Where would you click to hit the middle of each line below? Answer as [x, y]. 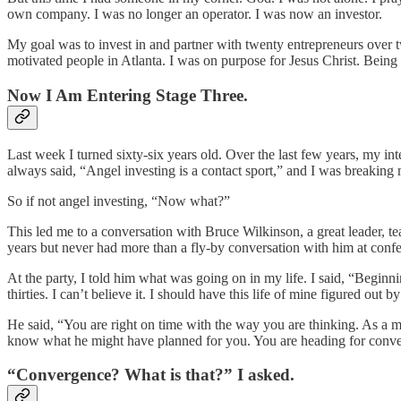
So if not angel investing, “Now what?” [119, 200]
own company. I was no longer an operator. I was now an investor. [195, 14]
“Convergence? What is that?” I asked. [151, 375]
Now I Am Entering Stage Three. [128, 95]
